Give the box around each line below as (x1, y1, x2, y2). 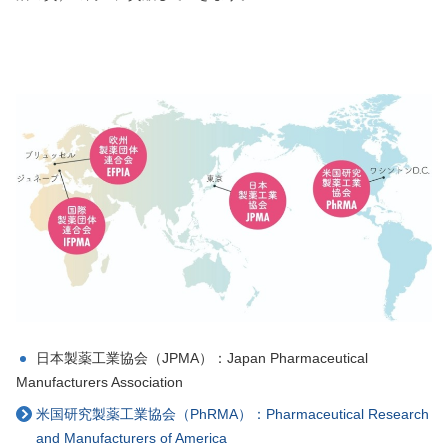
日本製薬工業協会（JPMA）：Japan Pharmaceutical (36, 350, 368, 367)
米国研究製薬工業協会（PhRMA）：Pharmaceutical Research (36, 406, 429, 423)
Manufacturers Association (16, 374, 183, 391)
